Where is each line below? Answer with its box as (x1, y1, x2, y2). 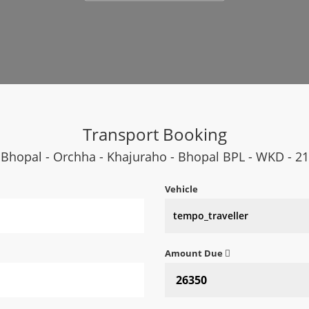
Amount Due (165, 246, 225, 259)
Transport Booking (82, 122, 227, 146)
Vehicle (165, 182, 198, 195)
